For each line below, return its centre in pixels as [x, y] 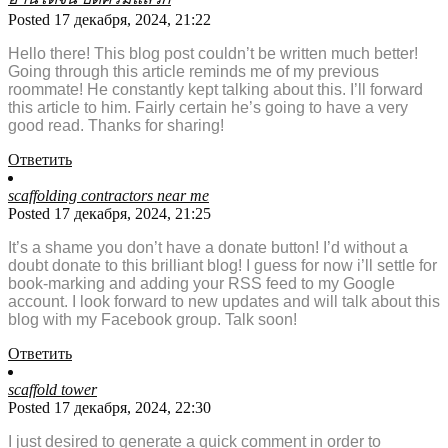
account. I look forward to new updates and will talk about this [224, 302]
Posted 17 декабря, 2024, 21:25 [109, 214]
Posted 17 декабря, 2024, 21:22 [109, 20]
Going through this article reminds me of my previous [193, 72]
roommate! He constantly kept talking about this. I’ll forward [215, 90]
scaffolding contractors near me [108, 196]
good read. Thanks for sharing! [116, 126]
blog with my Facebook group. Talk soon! [152, 320]
